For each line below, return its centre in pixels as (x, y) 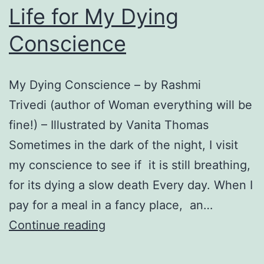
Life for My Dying (94, 16)
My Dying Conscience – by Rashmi (105, 85)
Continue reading (57, 225)
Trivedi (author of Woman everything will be (131, 105)
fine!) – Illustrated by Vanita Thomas (109, 125)
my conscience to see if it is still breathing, (130, 165)
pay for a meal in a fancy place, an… (111, 205)
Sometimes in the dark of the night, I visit (123, 145)
